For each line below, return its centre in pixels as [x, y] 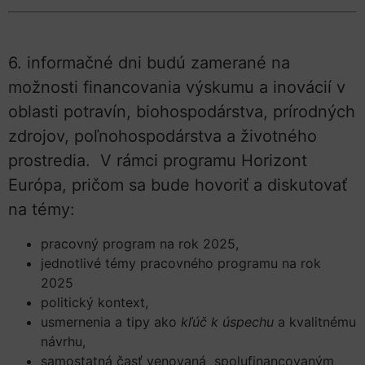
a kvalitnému [315, 321]
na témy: [42, 210]
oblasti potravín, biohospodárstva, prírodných [182, 112]
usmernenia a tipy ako [111, 321]
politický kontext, [95, 302]
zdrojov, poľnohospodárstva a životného [163, 136]
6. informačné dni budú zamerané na [149, 63]
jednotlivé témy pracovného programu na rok [181, 263]
